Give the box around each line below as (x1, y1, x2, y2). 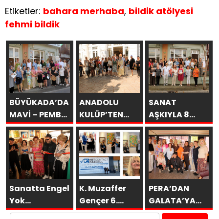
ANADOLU (79, 97, 119, 109)
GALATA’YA (149, 195, 196, 207)
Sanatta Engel (9, 183, 70, 195)
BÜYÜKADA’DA (9, 97, 69, 109)
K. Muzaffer (79, 183, 126, 195)
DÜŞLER (9, 121, 40, 133)
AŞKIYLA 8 (149, 109, 190, 121)
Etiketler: (5, 5, 43, 18)
